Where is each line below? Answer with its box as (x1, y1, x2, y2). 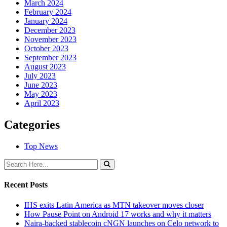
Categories (4, 118, 60, 132)
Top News (24, 142, 58, 151)
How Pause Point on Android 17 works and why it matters (24, 209, 211, 218)
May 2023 (24, 90, 57, 99)
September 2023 (24, 53, 77, 62)
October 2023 (24, 44, 68, 53)
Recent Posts (4, 180, 48, 190)
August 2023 (24, 62, 66, 71)
